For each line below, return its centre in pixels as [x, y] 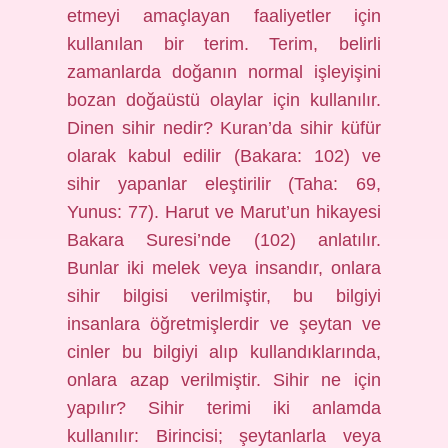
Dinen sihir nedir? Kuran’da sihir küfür [224, 128]
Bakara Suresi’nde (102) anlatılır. [224, 240]
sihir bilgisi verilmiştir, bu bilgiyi [224, 296]
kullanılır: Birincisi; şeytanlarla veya [224, 436]
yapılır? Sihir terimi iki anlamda [224, 408]
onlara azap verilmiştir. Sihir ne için [224, 380]
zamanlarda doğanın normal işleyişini [224, 72]
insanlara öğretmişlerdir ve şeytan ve [224, 324]
